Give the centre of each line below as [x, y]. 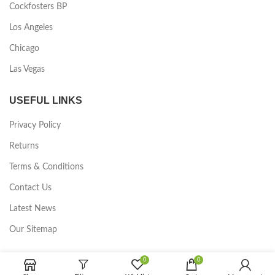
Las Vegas [27, 69]
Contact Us [30, 188]
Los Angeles [31, 28]
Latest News [33, 209]
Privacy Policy [35, 125]
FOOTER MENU [46, 261]
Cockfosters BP [38, 7]
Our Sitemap [33, 230]
